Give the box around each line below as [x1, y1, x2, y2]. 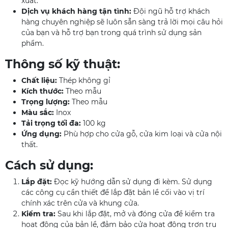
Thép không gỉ [57, 76, 110, 85]
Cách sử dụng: [5, 158, 93, 173]
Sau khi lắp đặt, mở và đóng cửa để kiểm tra [55, 209, 215, 218]
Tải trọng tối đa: [21, 119, 81, 128]
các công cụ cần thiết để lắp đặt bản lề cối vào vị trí [21, 188, 205, 197]
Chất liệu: [21, 76, 57, 85]
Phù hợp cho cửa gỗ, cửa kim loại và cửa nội [62, 129, 222, 138]
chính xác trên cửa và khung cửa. [21, 198, 139, 208]
